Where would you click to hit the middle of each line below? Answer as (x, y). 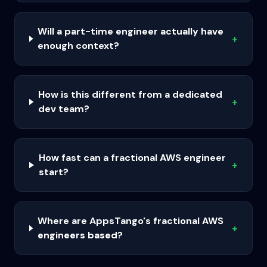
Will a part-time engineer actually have (130, 31)
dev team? (63, 109)
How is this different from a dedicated (130, 94)
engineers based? (80, 235)
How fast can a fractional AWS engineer (132, 158)
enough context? (78, 46)
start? (53, 172)
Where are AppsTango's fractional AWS (130, 221)
